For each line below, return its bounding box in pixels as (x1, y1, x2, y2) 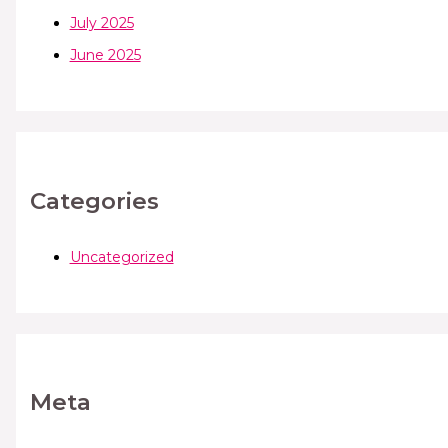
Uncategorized (69, 247, 174, 266)
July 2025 (69, 14, 134, 33)
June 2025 (69, 45, 141, 64)
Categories (29, 186, 159, 215)
